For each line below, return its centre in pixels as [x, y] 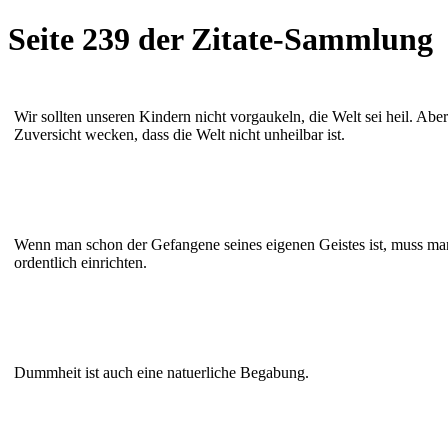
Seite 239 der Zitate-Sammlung [220, 39]
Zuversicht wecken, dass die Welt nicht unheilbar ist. [179, 134]
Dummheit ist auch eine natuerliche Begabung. [161, 372]
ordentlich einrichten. [80, 262]
